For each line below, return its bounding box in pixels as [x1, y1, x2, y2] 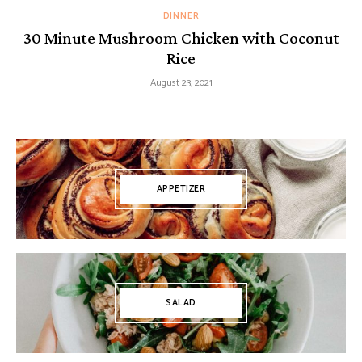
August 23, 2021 [149, 75, 213, 91]
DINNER [162, 9, 200, 24]
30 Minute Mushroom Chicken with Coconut [23, 28, 339, 48]
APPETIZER [156, 182, 206, 197]
